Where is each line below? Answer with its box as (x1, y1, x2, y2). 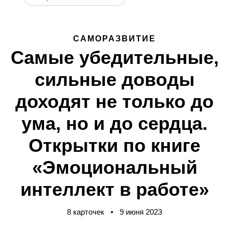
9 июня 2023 (118, 208, 162, 216)
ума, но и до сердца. (21, 113, 208, 134)
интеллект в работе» (20, 179, 209, 200)
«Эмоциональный (32, 157, 197, 178)
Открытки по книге (29, 135, 200, 156)
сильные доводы (34, 69, 195, 90)
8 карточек (67, 208, 106, 216)
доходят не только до (15, 91, 214, 112)
